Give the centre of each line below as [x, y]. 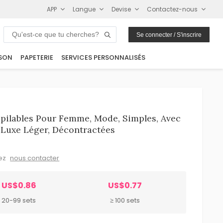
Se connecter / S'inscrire [169, 35]
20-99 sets [19, 200]
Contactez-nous [172, 9]
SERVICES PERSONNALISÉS [103, 58]
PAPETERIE [37, 58]
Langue [84, 9]
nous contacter [35, 158]
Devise [121, 9]
